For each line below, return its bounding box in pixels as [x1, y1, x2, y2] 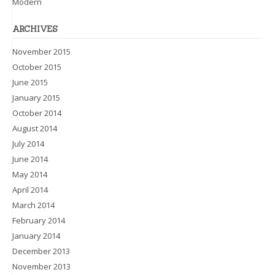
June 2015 [12, 76, 48, 88]
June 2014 [12, 153, 48, 165]
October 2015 [12, 61, 61, 72]
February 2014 [12, 214, 65, 226]
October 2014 [12, 107, 61, 118]
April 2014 [12, 184, 48, 195]
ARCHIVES [12, 23, 58, 34]
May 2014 [12, 168, 47, 180]
